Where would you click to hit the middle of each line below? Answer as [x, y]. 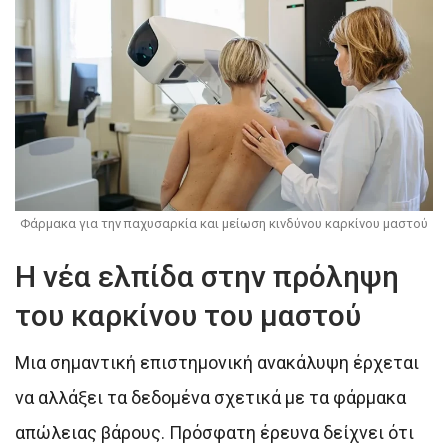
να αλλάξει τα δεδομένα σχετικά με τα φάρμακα [210, 397]
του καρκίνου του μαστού [188, 315]
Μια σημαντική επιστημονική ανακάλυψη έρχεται [217, 362]
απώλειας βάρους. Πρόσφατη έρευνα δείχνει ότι [214, 432]
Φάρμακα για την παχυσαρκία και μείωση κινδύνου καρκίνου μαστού [224, 223]
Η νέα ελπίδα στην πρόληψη [207, 276]
